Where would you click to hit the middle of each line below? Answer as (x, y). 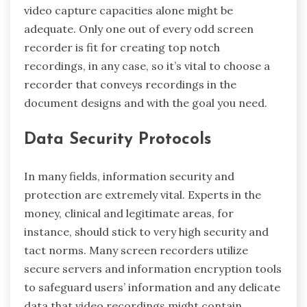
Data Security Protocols (118, 140)
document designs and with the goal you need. (146, 103)
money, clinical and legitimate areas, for (129, 213)
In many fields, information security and (129, 176)
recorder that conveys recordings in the (130, 85)
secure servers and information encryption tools (153, 268)
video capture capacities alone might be (128, 11)
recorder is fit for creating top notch (122, 48)
